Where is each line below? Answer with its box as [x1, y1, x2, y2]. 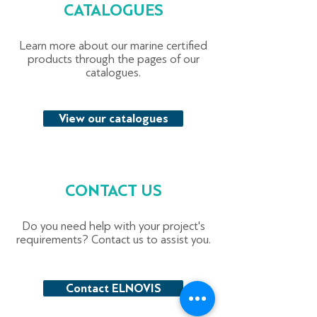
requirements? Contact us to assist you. [16, 233, 211, 246]
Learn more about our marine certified [19, 39, 207, 52]
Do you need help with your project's [21, 219, 205, 233]
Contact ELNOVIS [65, 281, 161, 296]
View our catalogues [58, 111, 168, 126]
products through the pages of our [27, 52, 200, 66]
